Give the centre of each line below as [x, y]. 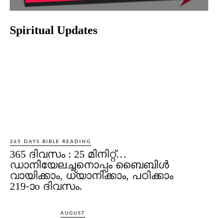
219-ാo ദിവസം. [46, 186]
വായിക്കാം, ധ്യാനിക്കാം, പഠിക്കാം [91, 175]
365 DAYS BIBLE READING [50, 141]
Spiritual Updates [54, 30]
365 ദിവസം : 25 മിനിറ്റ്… [68, 154]
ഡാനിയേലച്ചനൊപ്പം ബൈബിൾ [89, 164]
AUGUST [73, 213]
